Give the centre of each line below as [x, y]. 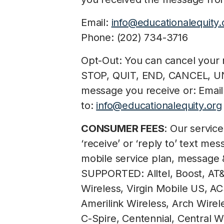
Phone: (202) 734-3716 [134, 37]
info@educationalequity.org [159, 105]
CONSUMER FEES [123, 128]
